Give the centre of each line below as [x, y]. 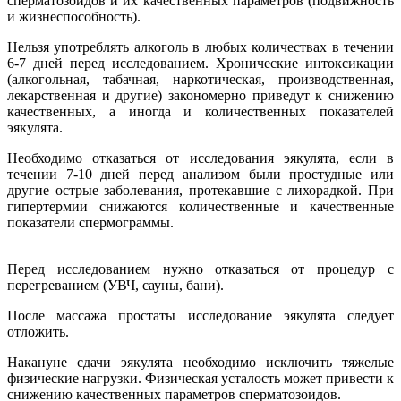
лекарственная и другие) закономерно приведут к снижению [200, 95]
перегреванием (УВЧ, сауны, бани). [115, 285]
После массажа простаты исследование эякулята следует [200, 315]
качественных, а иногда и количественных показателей [200, 111]
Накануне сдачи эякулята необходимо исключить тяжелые [200, 362]
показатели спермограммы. [90, 222]
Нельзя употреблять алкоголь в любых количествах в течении [200, 47]
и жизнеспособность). [74, 16]
